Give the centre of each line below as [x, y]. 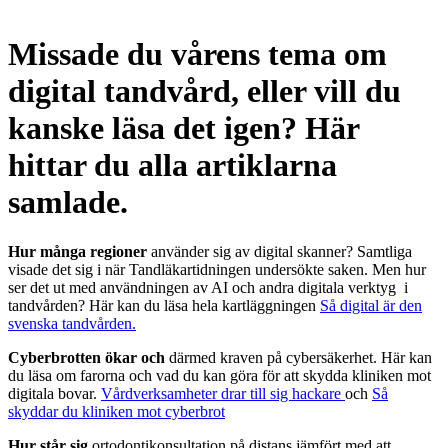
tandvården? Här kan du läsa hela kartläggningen [164, 306]
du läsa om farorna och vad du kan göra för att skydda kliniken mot [219, 376]
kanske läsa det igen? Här [183, 128]
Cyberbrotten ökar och [86, 358]
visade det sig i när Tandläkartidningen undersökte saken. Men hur [217, 270]
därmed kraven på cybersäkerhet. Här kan [298, 358]
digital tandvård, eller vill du [204, 91]
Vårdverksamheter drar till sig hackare [223, 394]
